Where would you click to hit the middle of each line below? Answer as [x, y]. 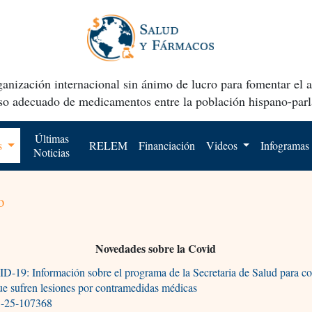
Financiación [166, 145]
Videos [223, 145]
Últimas [52, 138]
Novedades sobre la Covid [156, 248]
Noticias [52, 152]
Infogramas [285, 145]
